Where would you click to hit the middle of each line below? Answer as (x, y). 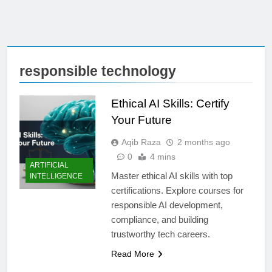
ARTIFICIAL (49, 165)
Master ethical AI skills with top (172, 176)
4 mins (162, 157)
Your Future (141, 120)
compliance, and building (159, 220)
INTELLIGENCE (56, 176)
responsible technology (98, 71)
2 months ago (203, 142)
